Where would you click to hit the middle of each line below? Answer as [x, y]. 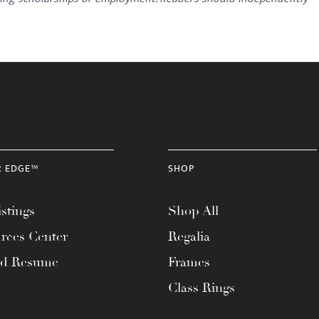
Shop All [193, 211]
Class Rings [202, 288]
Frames [189, 262]
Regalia [189, 236]
